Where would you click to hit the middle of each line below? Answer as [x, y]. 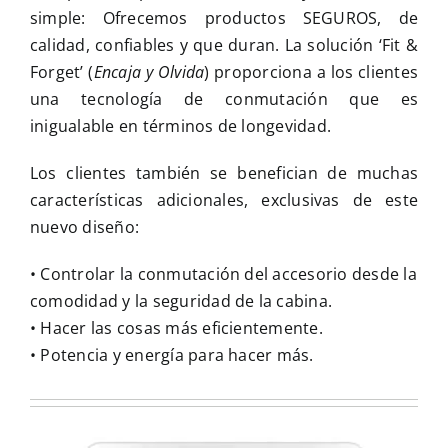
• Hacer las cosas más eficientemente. [176, 328]
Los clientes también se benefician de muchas [224, 173]
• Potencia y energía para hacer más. [171, 355]
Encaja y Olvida [149, 72]
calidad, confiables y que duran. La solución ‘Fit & [224, 45]
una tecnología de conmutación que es [224, 99]
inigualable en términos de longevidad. [180, 126]
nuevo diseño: [84, 227]
